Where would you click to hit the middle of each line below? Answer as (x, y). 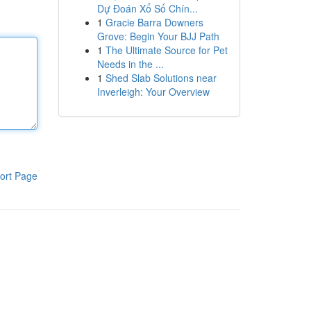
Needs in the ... (130, 64)
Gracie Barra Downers (154, 22)
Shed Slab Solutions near (161, 78)
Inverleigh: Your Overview (153, 92)
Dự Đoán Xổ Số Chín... (147, 8)
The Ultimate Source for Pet (166, 50)
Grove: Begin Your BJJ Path (158, 36)
